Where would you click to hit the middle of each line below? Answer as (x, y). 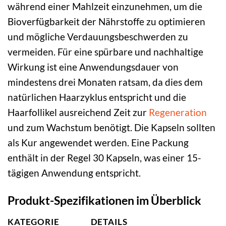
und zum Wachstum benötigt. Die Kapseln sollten (111, 127)
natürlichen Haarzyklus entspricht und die (97, 97)
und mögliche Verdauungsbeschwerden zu (98, 36)
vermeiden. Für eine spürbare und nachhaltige (105, 51)
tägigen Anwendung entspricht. (74, 173)
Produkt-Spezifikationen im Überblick (104, 200)
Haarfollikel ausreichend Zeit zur (78, 112)
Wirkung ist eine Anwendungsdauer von (93, 67)
